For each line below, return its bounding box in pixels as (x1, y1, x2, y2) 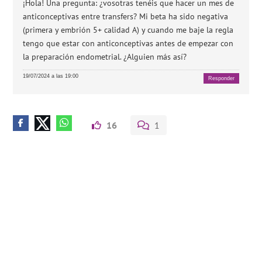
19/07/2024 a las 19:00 (23, 73, 79, 79)
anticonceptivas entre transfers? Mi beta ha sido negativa (23, 11, 229, 22)
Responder (208, 75, 235, 81)
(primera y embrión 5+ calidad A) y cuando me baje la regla (23, 25, 234, 35)
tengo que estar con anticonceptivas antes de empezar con (23, 38, 234, 49)
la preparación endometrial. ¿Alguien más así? (23, 51, 187, 62)
